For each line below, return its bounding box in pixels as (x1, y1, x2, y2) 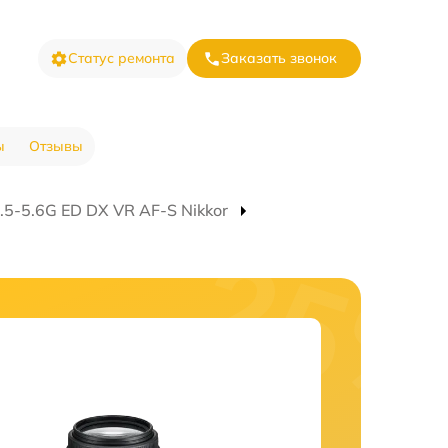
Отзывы (28, 137, 83, 155)
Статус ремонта (68, 49, 175, 67)
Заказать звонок (221, 49, 337, 67)
